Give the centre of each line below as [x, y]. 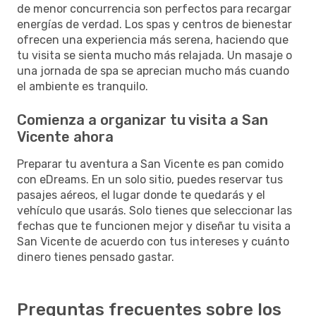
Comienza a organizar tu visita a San [142, 120]
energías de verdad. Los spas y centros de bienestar [154, 24]
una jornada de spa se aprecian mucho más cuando [153, 71]
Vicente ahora [65, 136]
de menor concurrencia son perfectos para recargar [154, 8]
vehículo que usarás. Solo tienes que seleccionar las [154, 210]
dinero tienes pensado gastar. [96, 257]
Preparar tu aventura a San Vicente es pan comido [150, 164]
